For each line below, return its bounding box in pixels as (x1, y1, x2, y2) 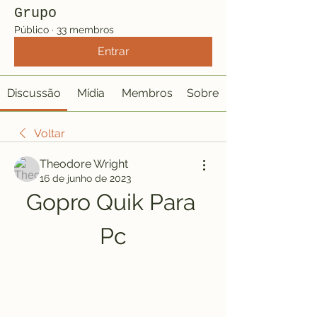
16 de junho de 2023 (40, 173, 131, 184)
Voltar (34, 127, 65, 140)
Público (14, 24, 49, 35)
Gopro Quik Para (25, 189, 195, 215)
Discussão (6, 86, 61, 100)
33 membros (57, 24, 114, 35)
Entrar (97, 45, 129, 58)
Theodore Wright (40, 157, 128, 171)
